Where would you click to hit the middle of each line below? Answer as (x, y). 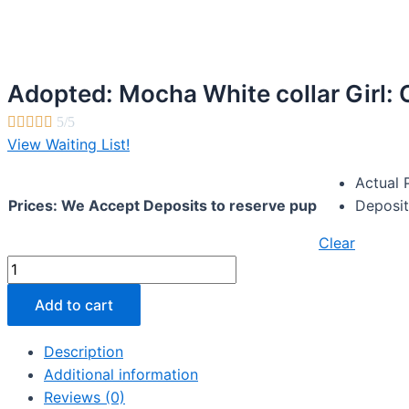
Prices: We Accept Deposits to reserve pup (163, 205)
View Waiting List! (68, 144)
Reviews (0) (84, 397)
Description (84, 351)
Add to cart (74, 305)
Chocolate (42, 380)
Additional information (121, 374)
